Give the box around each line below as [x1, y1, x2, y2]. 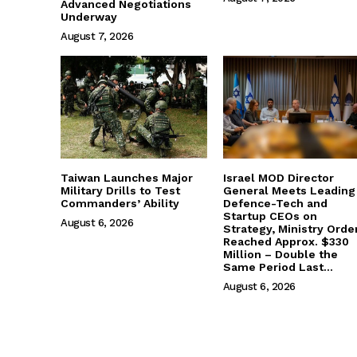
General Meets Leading [222, 184, 355, 198]
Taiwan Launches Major [61, 171, 193, 185]
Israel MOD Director [222, 171, 334, 185]
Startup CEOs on [222, 210, 317, 223]
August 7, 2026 [61, 30, 133, 43]
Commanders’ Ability [61, 197, 179, 210]
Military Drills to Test [61, 184, 180, 198]
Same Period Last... [222, 261, 333, 274]
